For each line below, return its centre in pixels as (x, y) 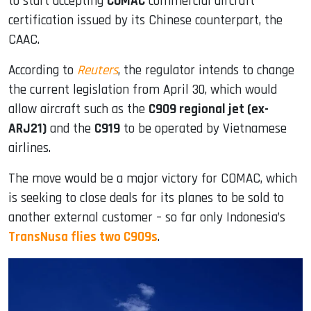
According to (43, 70)
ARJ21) (27, 128)
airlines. (30, 148)
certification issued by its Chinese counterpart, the (145, 20)
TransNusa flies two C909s (83, 237)
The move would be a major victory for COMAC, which (153, 178)
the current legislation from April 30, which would (143, 90)
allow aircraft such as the (78, 109)
